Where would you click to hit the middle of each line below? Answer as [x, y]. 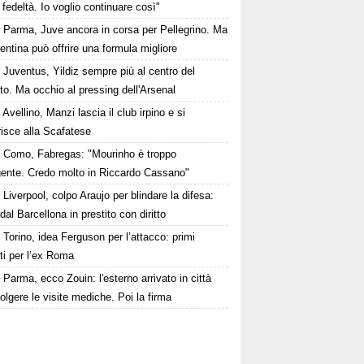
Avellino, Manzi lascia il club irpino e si [94, 113]
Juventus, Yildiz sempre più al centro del [100, 71]
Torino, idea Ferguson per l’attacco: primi [100, 237]
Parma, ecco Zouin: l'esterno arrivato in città [108, 279]
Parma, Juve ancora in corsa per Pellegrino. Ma [116, 30]
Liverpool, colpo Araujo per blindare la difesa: [109, 196]
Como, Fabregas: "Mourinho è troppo [90, 154]
